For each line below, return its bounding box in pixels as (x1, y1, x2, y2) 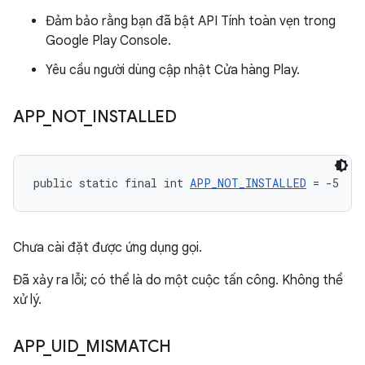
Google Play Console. (46, 33, 171, 49)
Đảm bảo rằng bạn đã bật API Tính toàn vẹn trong (46, 13, 336, 29)
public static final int (33, 175, 190, 191)
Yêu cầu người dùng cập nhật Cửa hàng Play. (46, 62, 300, 78)
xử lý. (13, 292, 42, 308)
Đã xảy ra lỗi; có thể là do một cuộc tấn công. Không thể (13, 272, 343, 288)
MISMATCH (86, 336, 171, 357)
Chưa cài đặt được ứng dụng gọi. (13, 240, 202, 256)
